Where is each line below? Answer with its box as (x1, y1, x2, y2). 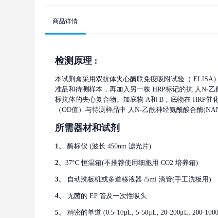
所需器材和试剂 (55, 123, 120, 133)
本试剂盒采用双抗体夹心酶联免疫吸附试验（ (55, 75, 191, 83)
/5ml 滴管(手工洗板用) (144, 176, 211, 183)
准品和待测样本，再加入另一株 (55, 86, 150, 93)
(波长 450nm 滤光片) (90, 143, 151, 150)
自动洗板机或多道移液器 (67, 176, 142, 183)
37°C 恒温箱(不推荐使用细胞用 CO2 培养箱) (65, 159, 198, 167)
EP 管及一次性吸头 (90, 192, 147, 200)
